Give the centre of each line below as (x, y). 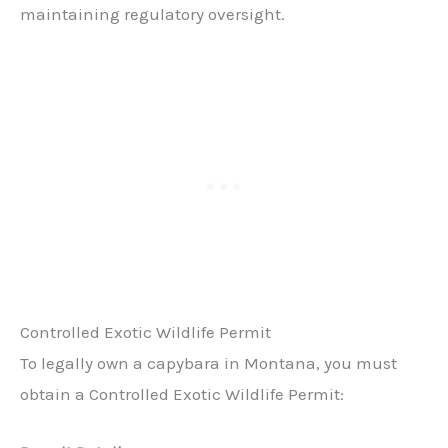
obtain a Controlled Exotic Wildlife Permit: (182, 394)
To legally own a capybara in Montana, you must (208, 363)
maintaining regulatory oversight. (152, 13)
